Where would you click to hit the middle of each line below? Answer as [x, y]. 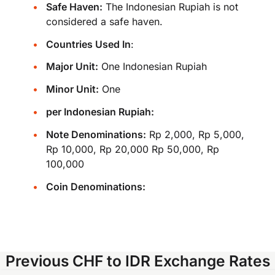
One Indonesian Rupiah [152, 67]
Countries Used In [88, 44]
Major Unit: [72, 67]
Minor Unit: [72, 89]
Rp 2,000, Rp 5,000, [195, 134]
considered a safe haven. [104, 21]
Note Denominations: [96, 134]
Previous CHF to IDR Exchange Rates [137, 261]
